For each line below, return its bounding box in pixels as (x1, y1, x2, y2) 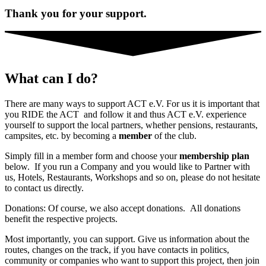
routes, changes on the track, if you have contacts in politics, (5, 245, 229, 255)
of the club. (152, 131, 197, 141)
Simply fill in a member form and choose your (5, 151, 179, 161)
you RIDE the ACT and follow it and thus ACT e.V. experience (5, 109, 246, 120)
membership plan (179, 151, 249, 161)
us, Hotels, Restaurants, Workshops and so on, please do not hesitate (5, 172, 260, 183)
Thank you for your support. (5, 7, 147, 20)
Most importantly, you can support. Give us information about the (5, 234, 249, 245)
